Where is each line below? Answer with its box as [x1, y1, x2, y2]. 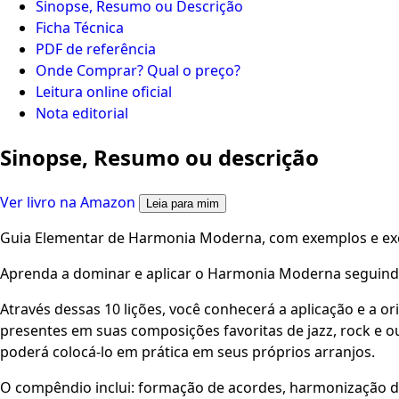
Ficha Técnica [36, 17, 124, 37]
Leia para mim [146, 196, 219, 210]
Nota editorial [36, 102, 128, 123]
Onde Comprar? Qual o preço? [36, 60, 240, 80]
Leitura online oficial [36, 81, 172, 102]
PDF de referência [36, 38, 156, 59]
